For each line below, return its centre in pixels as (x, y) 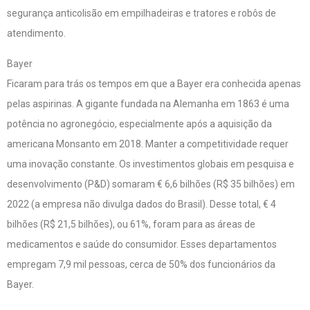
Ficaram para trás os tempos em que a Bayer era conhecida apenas (154, 83)
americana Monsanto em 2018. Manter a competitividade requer (148, 144)
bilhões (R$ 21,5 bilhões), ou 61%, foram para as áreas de (131, 224)
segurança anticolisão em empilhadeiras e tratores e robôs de (142, 13)
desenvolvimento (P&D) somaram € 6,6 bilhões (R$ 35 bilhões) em (151, 184)
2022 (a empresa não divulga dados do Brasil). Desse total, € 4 (142, 204)
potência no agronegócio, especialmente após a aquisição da (139, 124)
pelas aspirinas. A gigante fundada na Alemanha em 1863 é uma (148, 103)
